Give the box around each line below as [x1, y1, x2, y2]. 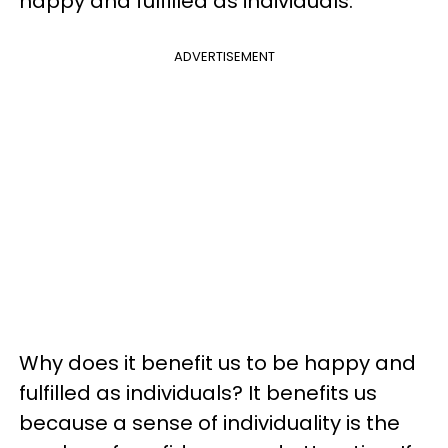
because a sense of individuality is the [19, 409, 400, 437]
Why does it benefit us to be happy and [19, 349, 416, 377]
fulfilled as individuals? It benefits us [19, 379, 377, 407]
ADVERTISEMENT [173, 47, 275, 66]
